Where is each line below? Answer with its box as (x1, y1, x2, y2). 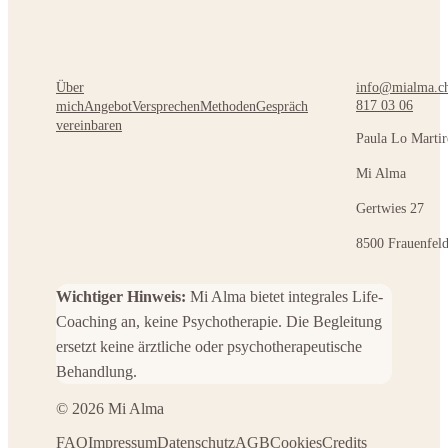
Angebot (84, 99, 132, 115)
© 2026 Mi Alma (56, 400, 164, 418)
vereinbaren (56, 118, 122, 134)
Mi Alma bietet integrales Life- (190, 288, 383, 306)
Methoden (200, 99, 256, 115)
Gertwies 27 (356, 201, 424, 217)
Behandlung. (56, 363, 137, 381)
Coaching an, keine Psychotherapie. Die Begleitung (56, 313, 382, 331)
